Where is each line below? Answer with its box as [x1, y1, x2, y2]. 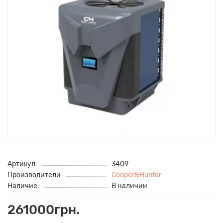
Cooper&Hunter [111, 170, 161, 179]
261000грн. [7, 202, 80, 218]
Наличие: [7, 181, 39, 190]
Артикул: [7, 159, 37, 168]
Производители [7, 170, 61, 179]
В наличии [111, 181, 147, 190]
